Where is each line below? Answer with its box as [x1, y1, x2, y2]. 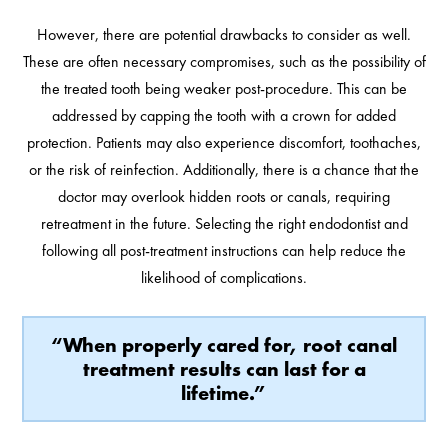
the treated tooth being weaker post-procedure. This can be [41, 78, 407, 100]
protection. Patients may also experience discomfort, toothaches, [27, 132, 421, 154]
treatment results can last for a [82, 356, 366, 383]
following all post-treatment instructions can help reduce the [42, 240, 406, 262]
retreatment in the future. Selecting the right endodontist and [40, 213, 408, 235]
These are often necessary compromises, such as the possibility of [22, 51, 426, 73]
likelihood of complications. [141, 267, 307, 289]
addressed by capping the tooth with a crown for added [52, 105, 396, 127]
